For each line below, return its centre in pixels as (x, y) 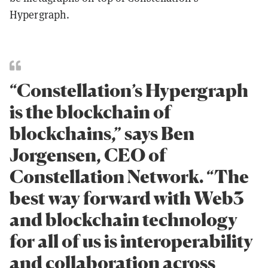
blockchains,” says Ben (102, 133)
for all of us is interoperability (131, 241)
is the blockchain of (90, 112)
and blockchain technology (124, 219)
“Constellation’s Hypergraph (129, 90)
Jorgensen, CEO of (88, 155)
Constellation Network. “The (129, 176)
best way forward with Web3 (127, 198)
